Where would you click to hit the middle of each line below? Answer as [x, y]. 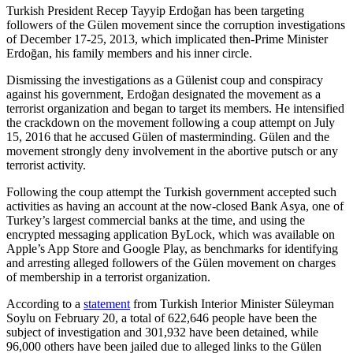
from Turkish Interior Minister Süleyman [232, 304]
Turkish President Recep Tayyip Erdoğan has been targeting [155, 11]
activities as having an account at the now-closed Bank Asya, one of [175, 206]
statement [107, 304]
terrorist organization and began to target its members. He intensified [175, 109]
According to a [45, 304]
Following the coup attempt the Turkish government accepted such [171, 192]
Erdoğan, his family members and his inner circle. [129, 54]
